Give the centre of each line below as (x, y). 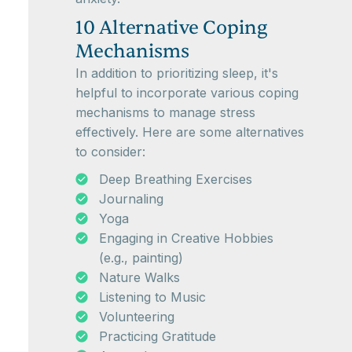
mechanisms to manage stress (165, 112)
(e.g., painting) (141, 258)
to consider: (110, 152)
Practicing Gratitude (158, 336)
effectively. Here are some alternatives (190, 132)
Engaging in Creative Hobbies (186, 238)
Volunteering (137, 317)
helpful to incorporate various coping (187, 93)
